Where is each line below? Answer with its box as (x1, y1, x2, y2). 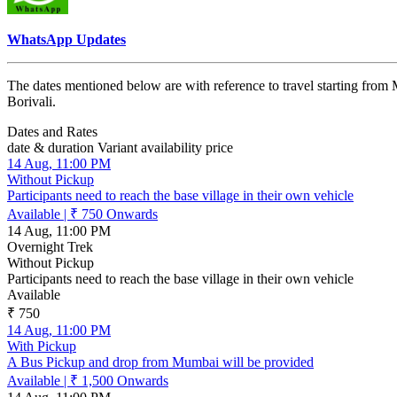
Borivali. (3, 93, 51, 109)
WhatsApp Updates (3, 31, 121, 47)
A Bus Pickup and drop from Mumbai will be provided (3, 354, 309, 370)
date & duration (3, 139, 93, 155)
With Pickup (3, 338, 72, 354)
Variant (93, 139, 136, 155)
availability (136, 139, 201, 155)
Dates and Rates (3, 123, 93, 139)
